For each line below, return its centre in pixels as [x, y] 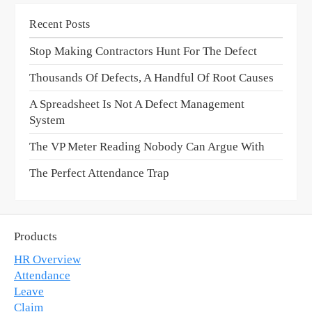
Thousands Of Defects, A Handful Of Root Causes [152, 78]
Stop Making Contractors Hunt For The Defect [143, 52]
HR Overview [47, 260]
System [47, 120]
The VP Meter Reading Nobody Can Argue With [147, 147]
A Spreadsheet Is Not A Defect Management [137, 104]
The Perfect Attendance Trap [100, 173]
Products [36, 237]
